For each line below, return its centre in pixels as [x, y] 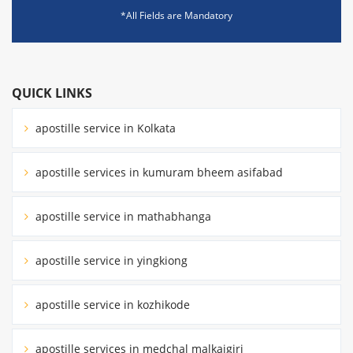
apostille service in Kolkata [104, 128]
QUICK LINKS [52, 93]
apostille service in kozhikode [111, 304]
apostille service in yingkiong [110, 260]
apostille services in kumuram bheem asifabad [158, 172]
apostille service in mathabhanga [122, 216]
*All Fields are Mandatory [176, 15]
